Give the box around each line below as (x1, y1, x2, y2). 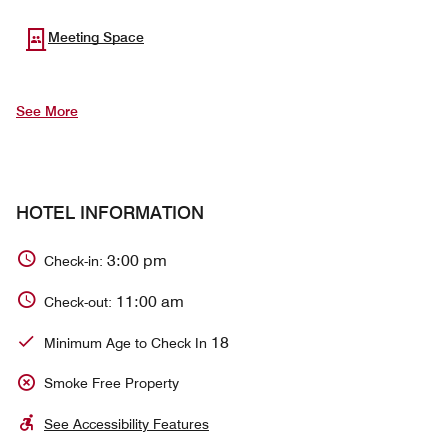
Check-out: (44, 293, 116, 310)
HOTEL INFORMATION (16, 202, 204, 223)
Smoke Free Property (44, 375, 179, 391)
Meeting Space (48, 29, 144, 45)
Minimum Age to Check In (44, 334, 211, 351)
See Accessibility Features (44, 416, 209, 432)
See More (16, 103, 78, 119)
